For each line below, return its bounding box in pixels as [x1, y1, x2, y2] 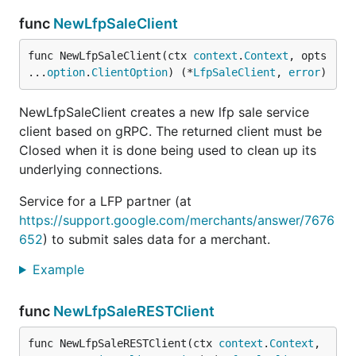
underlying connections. [19, 161, 162, 177]
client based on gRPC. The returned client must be [19, 123, 322, 139]
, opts [288, 49, 327, 62]
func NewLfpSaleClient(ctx [28, 49, 193, 62]
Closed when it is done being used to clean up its [19, 142, 316, 158]
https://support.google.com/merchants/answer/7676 [19, 212, 335, 228]
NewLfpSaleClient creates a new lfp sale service [19, 104, 309, 120]
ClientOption [91, 66, 168, 79]
